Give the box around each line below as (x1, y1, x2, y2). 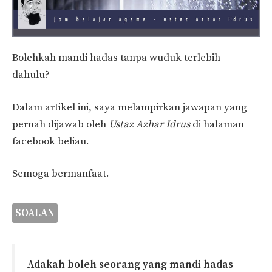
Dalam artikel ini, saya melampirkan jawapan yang (12, 100, 247, 114)
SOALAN (15, 206, 55, 220)
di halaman (190, 117, 244, 131)
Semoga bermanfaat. (12, 167, 109, 181)
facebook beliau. (12, 134, 89, 148)
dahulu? (12, 68, 50, 82)
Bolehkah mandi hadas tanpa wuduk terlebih (12, 51, 220, 65)
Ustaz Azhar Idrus (109, 117, 190, 131)
